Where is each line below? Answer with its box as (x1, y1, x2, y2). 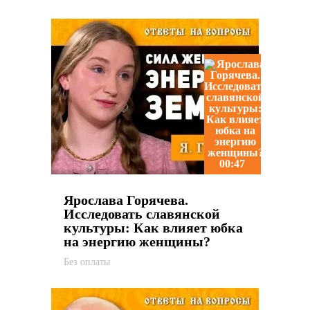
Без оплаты (63, 257, 110, 268)
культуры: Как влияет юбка (63, 220, 243, 236)
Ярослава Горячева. (63, 192, 188, 208)
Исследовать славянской (63, 206, 220, 222)
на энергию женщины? (63, 234, 210, 250)
